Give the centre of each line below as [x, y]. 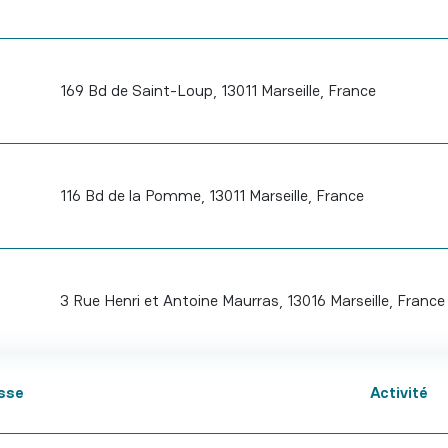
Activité [398, 392]
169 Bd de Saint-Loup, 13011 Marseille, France [217, 90]
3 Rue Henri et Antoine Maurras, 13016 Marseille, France [252, 300]
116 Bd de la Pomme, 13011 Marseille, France [211, 195]
